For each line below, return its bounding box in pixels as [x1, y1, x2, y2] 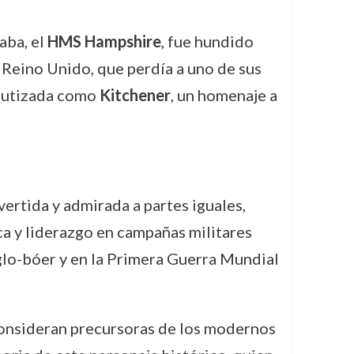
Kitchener [99, 85, 171, 104]
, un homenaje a [170, 85, 277, 104]
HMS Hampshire [47, 32, 161, 51]
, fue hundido [160, 32, 254, 51]
